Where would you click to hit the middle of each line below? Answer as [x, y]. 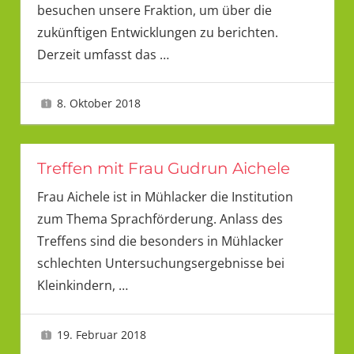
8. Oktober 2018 [99, 103]
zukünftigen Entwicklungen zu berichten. [157, 32]
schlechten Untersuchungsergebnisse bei [160, 264]
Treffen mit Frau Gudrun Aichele [163, 169]
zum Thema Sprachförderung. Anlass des [160, 219]
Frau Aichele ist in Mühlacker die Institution [165, 197]
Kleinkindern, [77, 286]
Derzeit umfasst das [98, 54]
